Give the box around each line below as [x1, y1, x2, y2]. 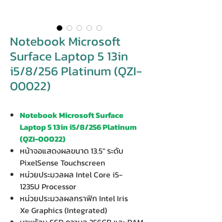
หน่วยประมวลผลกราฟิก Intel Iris [20, 192, 128, 204]
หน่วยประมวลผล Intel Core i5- [20, 168, 122, 180]
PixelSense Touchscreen [20, 157, 105, 168]
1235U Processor [20, 180, 76, 192]
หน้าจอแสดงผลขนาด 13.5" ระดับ [20, 145, 123, 157]
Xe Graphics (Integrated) [20, 204, 107, 216]
